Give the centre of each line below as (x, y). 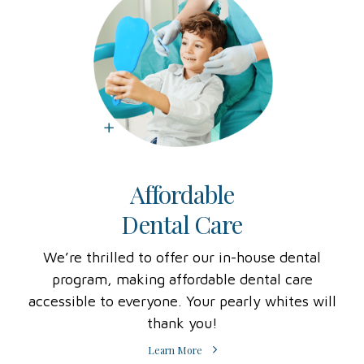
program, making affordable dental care (182, 279)
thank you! (182, 323)
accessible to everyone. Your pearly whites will (182, 301)
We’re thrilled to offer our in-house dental (182, 258)
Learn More (175, 351)
